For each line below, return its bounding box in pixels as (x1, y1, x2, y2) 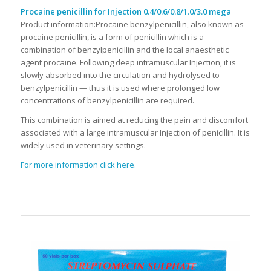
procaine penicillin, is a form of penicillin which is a (20, 31, 204, 42)
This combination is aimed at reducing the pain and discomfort (20, 114, 248, 125)
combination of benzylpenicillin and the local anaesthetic (20, 44, 229, 55)
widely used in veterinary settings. (20, 139, 146, 151)
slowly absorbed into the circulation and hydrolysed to (20, 69, 220, 80)
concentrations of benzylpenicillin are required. (20, 94, 194, 106)
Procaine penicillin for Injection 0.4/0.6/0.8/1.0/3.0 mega (20, 5, 231, 17)
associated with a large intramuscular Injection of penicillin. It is (20, 126, 250, 138)
